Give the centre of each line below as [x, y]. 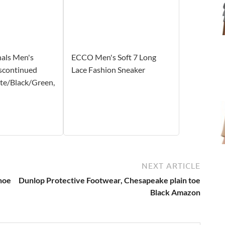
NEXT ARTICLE [171, 165]
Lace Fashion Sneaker [108, 69]
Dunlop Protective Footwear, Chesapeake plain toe [109, 180]
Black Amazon [175, 192]
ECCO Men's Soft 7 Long [114, 57]
